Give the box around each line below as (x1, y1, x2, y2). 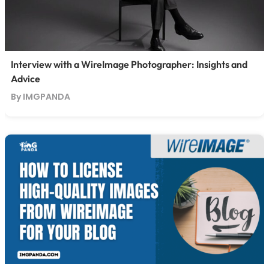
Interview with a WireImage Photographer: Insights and (10, 58, 247, 71)
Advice (10, 73, 40, 85)
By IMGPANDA (10, 91, 70, 103)
